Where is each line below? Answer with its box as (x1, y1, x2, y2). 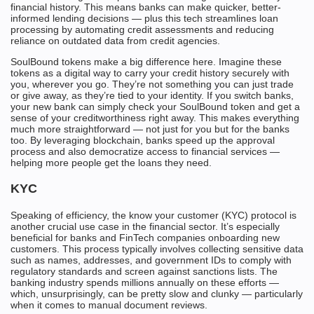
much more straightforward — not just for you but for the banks (11, 123, 289, 135)
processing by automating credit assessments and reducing (11, 24, 274, 36)
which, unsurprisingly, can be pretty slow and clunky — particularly (11, 288, 303, 300)
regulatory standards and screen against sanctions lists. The (11, 266, 278, 278)
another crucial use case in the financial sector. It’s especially (11, 221, 280, 233)
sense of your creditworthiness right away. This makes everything (11, 112, 299, 124)
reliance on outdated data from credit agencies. (11, 35, 223, 47)
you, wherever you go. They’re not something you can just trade (11, 78, 294, 90)
